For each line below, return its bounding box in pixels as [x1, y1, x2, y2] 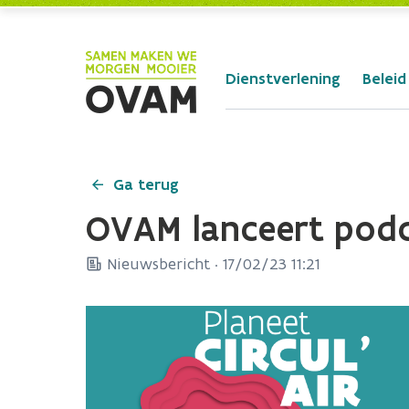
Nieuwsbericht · [102, 254, 223, 274]
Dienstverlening [225, 68, 341, 89]
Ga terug [113, 174, 179, 194]
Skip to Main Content [6, 8, 153, 26]
